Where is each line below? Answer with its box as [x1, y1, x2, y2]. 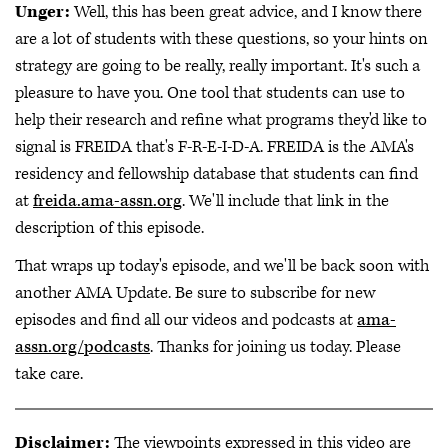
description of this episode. [15, 217, 204, 240]
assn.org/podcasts [15, 335, 150, 358]
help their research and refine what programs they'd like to [15, 109, 427, 132]
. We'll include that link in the [182, 190, 389, 213]
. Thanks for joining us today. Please [150, 335, 401, 358]
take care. [15, 362, 83, 385]
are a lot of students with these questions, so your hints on [15, 28, 428, 51]
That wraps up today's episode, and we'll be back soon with [15, 254, 429, 277]
